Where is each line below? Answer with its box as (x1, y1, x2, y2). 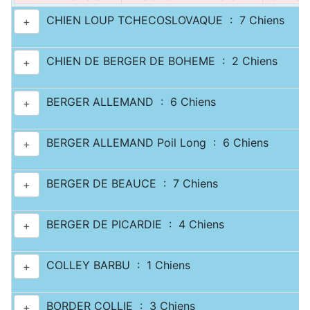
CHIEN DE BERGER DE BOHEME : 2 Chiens (39, 54, 277, 69)
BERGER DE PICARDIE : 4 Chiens (39, 217, 224, 232)
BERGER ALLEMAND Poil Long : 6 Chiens (39, 136, 268, 150)
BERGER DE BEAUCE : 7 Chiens (39, 176, 218, 191)
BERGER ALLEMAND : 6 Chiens (39, 95, 216, 109)
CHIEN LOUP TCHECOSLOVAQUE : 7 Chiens (39, 13, 284, 28)
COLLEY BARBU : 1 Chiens (39, 258, 190, 273)
